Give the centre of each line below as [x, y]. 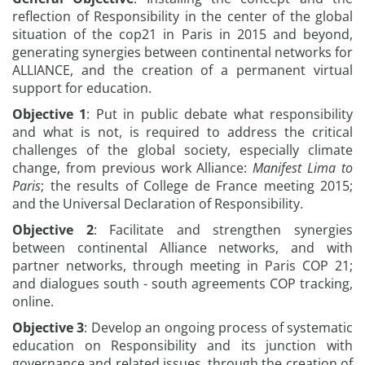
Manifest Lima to [303, 168]
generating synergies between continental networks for [182, 52]
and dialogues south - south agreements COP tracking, [182, 284]
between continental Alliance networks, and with [182, 248]
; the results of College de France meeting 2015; [197, 186]
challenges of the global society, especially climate [182, 150]
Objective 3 [48, 328]
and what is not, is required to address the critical [182, 132]
